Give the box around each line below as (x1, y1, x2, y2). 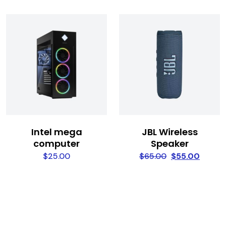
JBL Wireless (141, 126, 198, 139)
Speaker (150, 137, 189, 150)
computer (33, 137, 80, 150)
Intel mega (31, 126, 82, 139)
